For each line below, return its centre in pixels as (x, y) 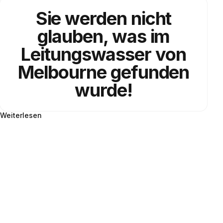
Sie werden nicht (104, 18)
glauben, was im (104, 36)
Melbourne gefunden (104, 72)
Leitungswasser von (104, 54)
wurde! (104, 90)
